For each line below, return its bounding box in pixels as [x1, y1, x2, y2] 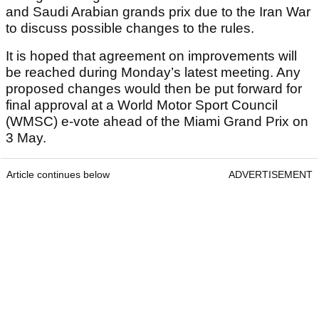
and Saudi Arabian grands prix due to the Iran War [6, 4, 310, 20]
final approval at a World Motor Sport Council [6, 98, 278, 113]
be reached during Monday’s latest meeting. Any [6, 65, 300, 80]
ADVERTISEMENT [229, 169, 313, 181]
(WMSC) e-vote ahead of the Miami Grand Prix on [6, 114, 308, 130]
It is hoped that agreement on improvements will [6, 48, 297, 64]
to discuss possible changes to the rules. [6, 21, 254, 36]
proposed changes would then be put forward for [6, 81, 302, 97]
